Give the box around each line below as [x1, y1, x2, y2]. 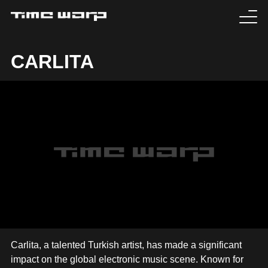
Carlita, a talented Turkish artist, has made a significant [10, 240, 242, 251]
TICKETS [19, 74, 73, 87]
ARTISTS [19, 169, 73, 182]
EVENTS [19, 42, 69, 56]
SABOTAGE [19, 232, 89, 246]
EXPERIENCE [19, 105, 100, 119]
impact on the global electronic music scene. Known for [10, 254, 243, 265]
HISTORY [19, 200, 74, 214]
